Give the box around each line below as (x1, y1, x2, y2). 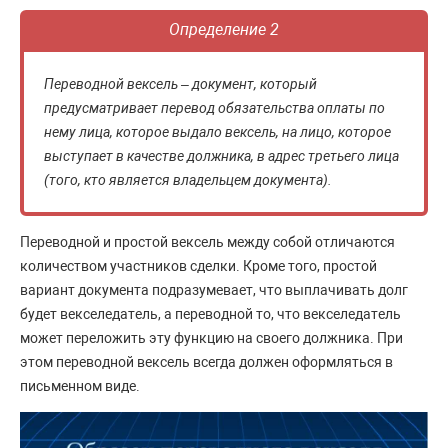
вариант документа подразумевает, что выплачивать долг (20, 282, 408, 298)
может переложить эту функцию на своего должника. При (20, 330, 403, 346)
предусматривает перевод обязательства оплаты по (44, 100, 385, 116)
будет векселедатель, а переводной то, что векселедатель (20, 306, 401, 322)
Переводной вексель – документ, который (44, 76, 317, 92)
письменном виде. (20, 378, 140, 394)
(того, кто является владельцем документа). (44, 172, 332, 188)
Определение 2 (169, 20, 279, 39)
